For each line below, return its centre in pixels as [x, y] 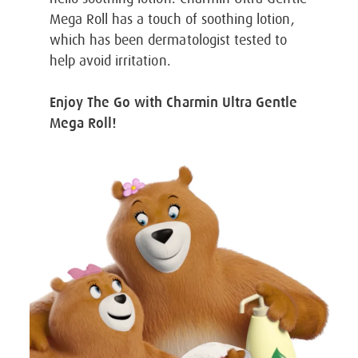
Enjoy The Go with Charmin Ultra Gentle [173, 103]
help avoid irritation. [110, 62]
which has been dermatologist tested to [168, 41]
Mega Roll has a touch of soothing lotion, [172, 20]
